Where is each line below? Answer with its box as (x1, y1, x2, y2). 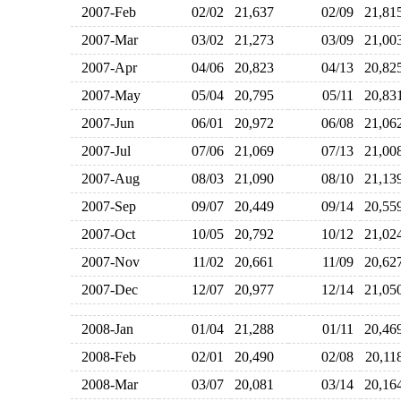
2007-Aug (73, 171, 140, 186)
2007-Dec (73, 282, 138, 297)
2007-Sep (73, 199, 136, 214)
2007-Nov (73, 254, 140, 269)
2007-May (73, 88, 141, 103)
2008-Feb (73, 349, 136, 364)
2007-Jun (73, 115, 134, 131)
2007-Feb (73, 4, 136, 20)
